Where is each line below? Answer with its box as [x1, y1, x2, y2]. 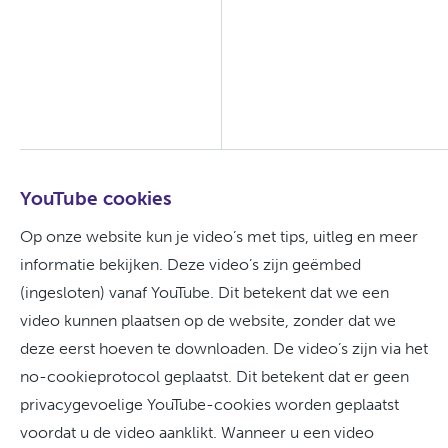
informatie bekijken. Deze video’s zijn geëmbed [20, 255, 361, 274]
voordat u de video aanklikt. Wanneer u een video [20, 423, 374, 442]
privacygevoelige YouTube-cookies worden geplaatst [20, 395, 399, 414]
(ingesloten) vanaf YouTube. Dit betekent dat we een [20, 283, 389, 302]
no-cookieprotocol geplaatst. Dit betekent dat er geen [20, 367, 409, 386]
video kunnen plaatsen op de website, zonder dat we [20, 311, 396, 330]
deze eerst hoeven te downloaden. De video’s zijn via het [20, 339, 428, 358]
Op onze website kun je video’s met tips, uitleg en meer [20, 227, 418, 246]
